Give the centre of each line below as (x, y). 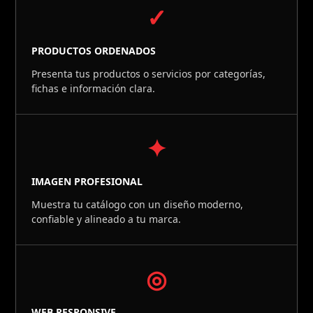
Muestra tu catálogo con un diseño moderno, (138, 204)
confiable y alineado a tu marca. (107, 219)
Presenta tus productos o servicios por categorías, (149, 74)
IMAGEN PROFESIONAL (87, 181)
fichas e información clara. (94, 88)
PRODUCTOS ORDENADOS (94, 51)
